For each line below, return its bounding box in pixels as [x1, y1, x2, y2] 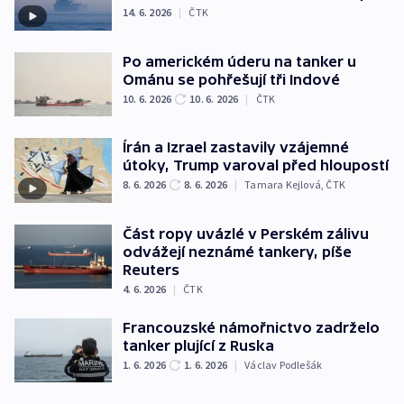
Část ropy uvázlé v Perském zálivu [123, 225, 369, 242]
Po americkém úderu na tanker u [123, 52, 356, 69]
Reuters [123, 261, 179, 278]
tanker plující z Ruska [123, 336, 274, 353]
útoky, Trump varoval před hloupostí [123, 157, 389, 174]
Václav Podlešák [244, 357, 323, 372]
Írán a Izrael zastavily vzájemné [123, 139, 349, 156]
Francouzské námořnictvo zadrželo [123, 318, 380, 335]
